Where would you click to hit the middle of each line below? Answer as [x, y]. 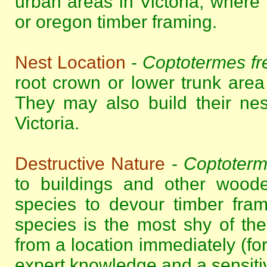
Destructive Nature [90, 164]
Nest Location [70, 62]
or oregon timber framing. [116, 22]
